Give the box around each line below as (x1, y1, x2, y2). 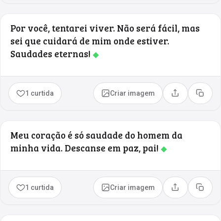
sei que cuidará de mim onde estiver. (10, 34, 169, 47)
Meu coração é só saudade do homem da (10, 128, 183, 141)
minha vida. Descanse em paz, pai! (10, 141, 161, 154)
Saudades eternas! (10, 47, 93, 60)
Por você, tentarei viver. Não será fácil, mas (10, 21, 200, 34)
